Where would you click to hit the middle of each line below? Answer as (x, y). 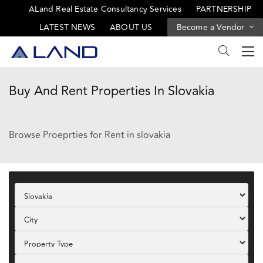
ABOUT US (131, 27)
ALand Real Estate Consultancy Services (105, 9)
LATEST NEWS (67, 27)
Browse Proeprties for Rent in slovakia (90, 135)
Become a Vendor (212, 27)
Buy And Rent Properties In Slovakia (112, 91)
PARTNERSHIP (223, 9)
